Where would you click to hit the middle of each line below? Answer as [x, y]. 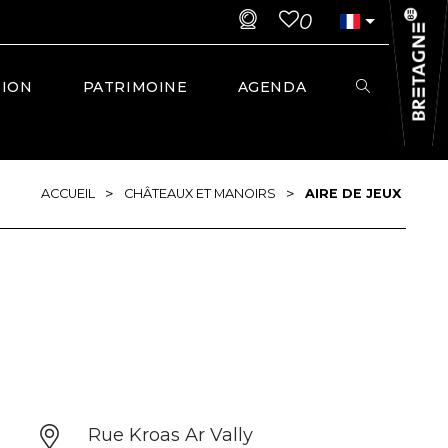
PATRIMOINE [135, 87]
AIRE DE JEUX [353, 193]
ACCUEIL [68, 193]
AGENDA [272, 87]
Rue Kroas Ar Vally [170, 435]
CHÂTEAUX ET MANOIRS [200, 193]
